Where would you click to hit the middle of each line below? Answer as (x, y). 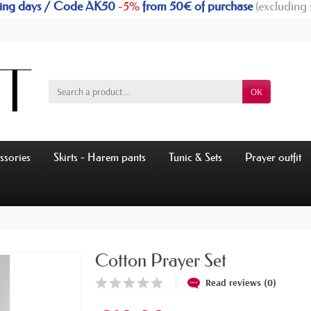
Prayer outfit (273, 157)
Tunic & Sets (195, 157)
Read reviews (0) (241, 282)
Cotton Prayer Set (161, 261)
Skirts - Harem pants (100, 157)
